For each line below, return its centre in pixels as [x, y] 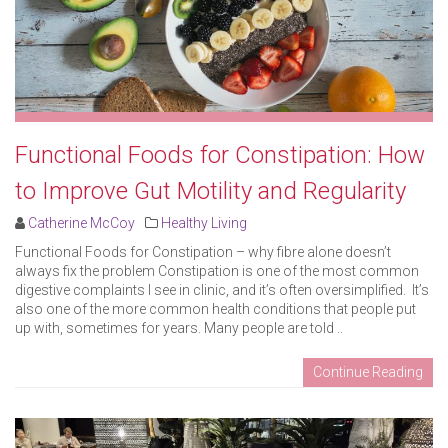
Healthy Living [204, 222]
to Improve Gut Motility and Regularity [210, 190]
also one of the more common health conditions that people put [215, 308]
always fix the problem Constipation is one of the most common [217, 270]
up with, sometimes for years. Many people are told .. [179, 327]
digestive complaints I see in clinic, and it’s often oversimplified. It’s [222, 289]
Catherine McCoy [81, 222]
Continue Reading [368, 371]
